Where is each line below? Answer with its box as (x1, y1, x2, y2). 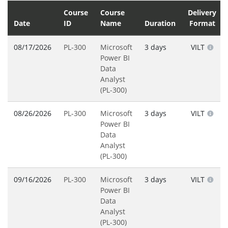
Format (189, 18, 215, 28)
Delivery (188, 8, 216, 18)
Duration (145, 18, 176, 28)
